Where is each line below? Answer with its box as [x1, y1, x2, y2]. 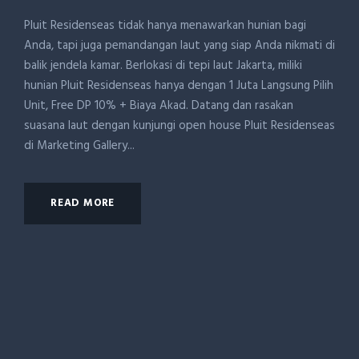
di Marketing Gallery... [24, 136, 135, 155]
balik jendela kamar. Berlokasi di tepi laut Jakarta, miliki [24, 56, 302, 75]
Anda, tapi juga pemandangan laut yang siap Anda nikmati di [24, 36, 335, 55]
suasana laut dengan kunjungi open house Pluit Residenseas [24, 116, 335, 135]
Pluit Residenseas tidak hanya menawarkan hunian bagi [24, 16, 306, 35]
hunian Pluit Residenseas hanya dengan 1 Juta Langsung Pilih [24, 76, 333, 95]
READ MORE [50, 195, 115, 212]
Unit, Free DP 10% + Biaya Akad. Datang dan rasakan [24, 96, 293, 115]
